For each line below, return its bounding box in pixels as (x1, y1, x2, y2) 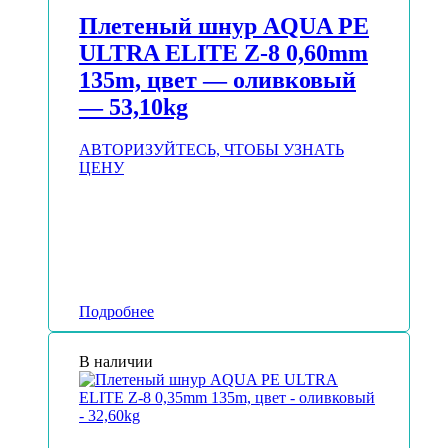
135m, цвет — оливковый (79, 67, 356, 94)
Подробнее (79, 303, 154, 321)
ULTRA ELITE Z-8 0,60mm (79, 40, 368, 67)
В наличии (79, 353, 153, 371)
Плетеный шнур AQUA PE (79, 13, 369, 40)
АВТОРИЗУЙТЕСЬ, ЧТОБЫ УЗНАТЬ (79, 141, 344, 159)
